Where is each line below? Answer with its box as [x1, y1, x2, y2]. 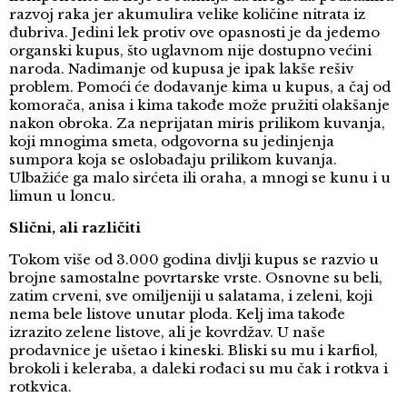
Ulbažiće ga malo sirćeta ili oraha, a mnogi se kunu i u [9, 169, 391, 187]
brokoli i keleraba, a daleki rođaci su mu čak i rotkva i [9, 360, 388, 378]
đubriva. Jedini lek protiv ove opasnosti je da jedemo [9, 24, 380, 42]
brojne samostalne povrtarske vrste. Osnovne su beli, [9, 269, 382, 287]
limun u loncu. [9, 187, 115, 205]
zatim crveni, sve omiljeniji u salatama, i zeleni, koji [9, 287, 372, 305]
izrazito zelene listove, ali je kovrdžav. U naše [9, 323, 325, 342]
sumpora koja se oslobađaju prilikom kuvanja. [9, 151, 337, 169]
